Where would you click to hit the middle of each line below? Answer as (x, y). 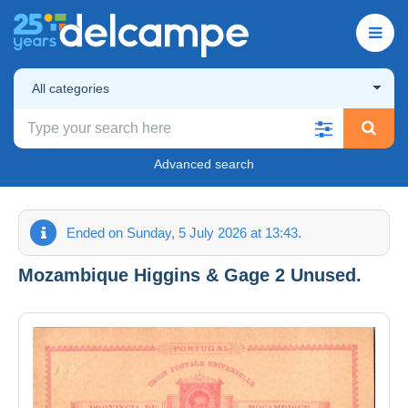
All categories (71, 88)
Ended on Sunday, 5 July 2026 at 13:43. (184, 232)
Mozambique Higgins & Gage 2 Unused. (190, 275)
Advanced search (204, 163)
